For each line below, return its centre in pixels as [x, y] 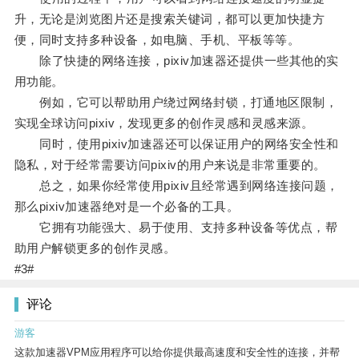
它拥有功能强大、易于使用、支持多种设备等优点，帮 [176, 228]
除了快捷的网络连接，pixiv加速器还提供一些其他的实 [176, 61]
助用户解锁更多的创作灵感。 [95, 248]
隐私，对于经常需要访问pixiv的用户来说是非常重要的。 [170, 165]
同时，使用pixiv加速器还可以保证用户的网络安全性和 [176, 144]
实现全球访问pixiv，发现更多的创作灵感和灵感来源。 [164, 123]
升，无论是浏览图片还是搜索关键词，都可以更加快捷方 [169, 19]
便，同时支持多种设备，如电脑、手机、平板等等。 [157, 40]
